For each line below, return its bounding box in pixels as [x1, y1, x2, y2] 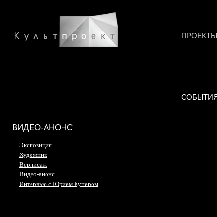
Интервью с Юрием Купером [19, 180, 98, 187]
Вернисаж [19, 161, 47, 168]
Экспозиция [19, 141, 52, 149]
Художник [19, 151, 47, 158]
